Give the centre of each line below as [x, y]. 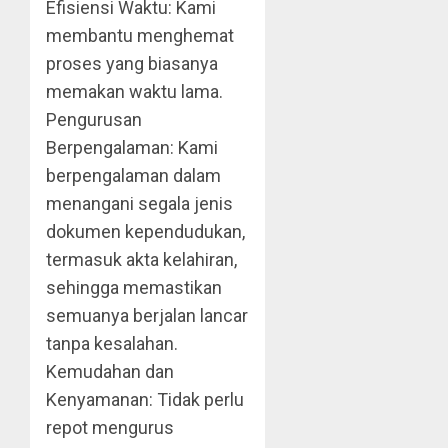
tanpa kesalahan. [112, 344]
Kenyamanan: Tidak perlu [145, 400]
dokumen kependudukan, [145, 232]
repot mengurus [110, 428]
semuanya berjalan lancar [147, 316]
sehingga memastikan [134, 288]
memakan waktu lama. [134, 92]
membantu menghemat [140, 36]
